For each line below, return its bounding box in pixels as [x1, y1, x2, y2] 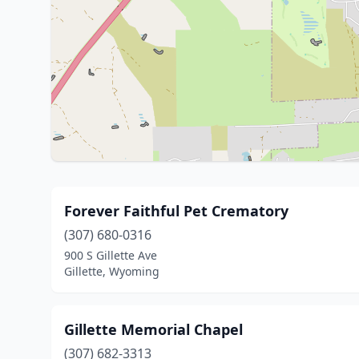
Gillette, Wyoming [64, 264, 159, 279]
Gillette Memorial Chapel [64, 320, 243, 339]
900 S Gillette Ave [64, 248, 157, 263]
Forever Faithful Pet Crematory [64, 201, 288, 220]
